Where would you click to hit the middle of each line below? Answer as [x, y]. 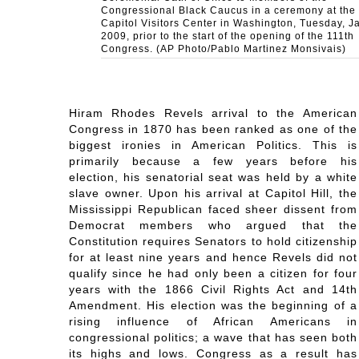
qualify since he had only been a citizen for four [213, 274]
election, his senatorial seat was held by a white [213, 177]
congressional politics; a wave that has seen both [213, 338]
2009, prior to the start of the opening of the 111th [227, 36]
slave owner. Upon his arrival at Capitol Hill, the [213, 194]
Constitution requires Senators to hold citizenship [213, 242]
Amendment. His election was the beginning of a [213, 306]
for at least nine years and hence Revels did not [213, 258]
